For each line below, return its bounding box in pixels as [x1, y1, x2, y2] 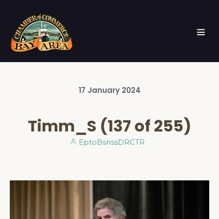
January [87, 85, 122, 95]
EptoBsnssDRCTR [76, 137, 145, 147]
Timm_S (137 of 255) [28, 115, 191, 137]
